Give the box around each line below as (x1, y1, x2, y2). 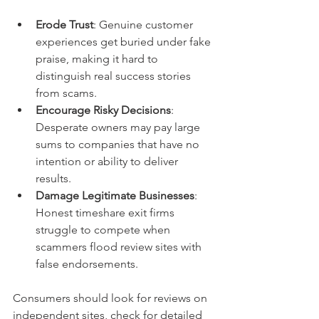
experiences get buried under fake (36, 35, 214, 48)
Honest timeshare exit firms (36, 206, 177, 219)
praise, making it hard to (36, 52, 161, 66)
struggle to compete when (36, 223, 173, 236)
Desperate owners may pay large (36, 120, 203, 134)
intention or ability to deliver (36, 155, 181, 168)
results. (36, 172, 71, 185)
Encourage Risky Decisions (36, 103, 171, 117)
